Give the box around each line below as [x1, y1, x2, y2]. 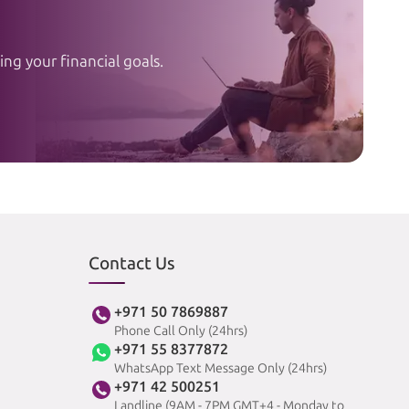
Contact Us [88, 252, 175, 274]
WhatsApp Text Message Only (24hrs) [113, 360, 327, 376]
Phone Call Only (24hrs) [113, 322, 247, 339]
